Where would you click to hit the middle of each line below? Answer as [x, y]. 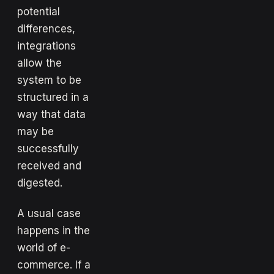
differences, [46, 28]
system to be [49, 80]
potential [39, 11]
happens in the [54, 230]
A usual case [49, 213]
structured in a [53, 97]
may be [35, 131]
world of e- [44, 247]
